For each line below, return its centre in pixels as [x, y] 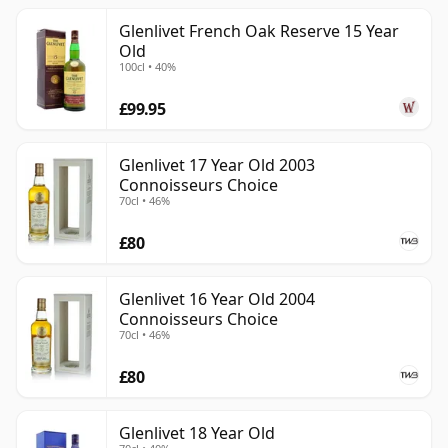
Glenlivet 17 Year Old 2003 [217, 165]
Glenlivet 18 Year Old [197, 433]
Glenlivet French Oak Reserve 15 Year [259, 31]
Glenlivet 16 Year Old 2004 [217, 299]
